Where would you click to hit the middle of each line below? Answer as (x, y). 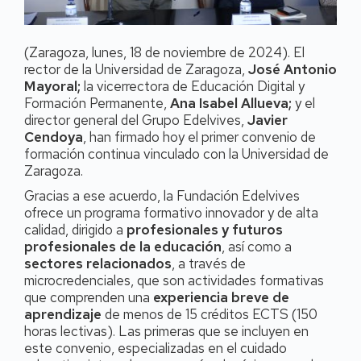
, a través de (209, 263)
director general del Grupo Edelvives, (136, 120)
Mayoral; (54, 86)
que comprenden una (89, 297)
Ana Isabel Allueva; (232, 103)
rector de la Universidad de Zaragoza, (136, 69)
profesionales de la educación (123, 246)
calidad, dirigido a (75, 229)
